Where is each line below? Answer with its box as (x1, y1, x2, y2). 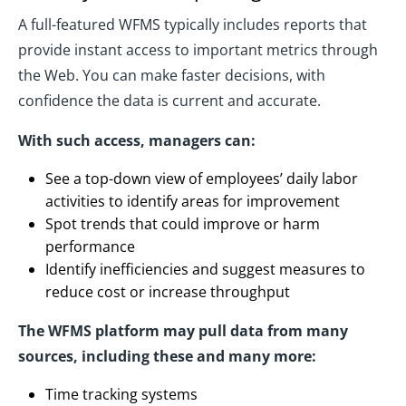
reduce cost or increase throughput (45, 282, 290, 303)
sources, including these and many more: (18, 346, 316, 367)
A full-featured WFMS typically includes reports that (18, 14, 367, 35)
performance (45, 237, 135, 257)
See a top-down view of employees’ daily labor (45, 169, 358, 189)
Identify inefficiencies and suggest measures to (45, 259, 365, 280)
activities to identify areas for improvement (45, 191, 340, 212)
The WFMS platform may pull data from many (18, 321, 348, 342)
